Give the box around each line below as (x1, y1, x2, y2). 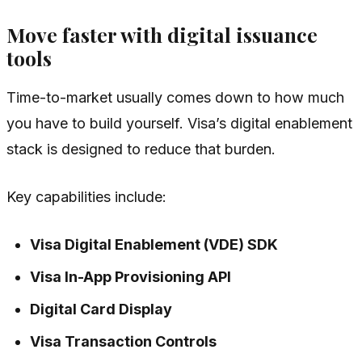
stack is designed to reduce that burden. (6, 140, 276, 158)
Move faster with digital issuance (6, 20, 318, 48)
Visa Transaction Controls (30, 332, 217, 350)
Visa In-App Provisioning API (30, 267, 232, 285)
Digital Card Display (30, 300, 173, 318)
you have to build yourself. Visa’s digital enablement (6, 114, 352, 132)
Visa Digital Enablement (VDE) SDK (30, 235, 279, 253)
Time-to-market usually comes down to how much (6, 88, 344, 106)
